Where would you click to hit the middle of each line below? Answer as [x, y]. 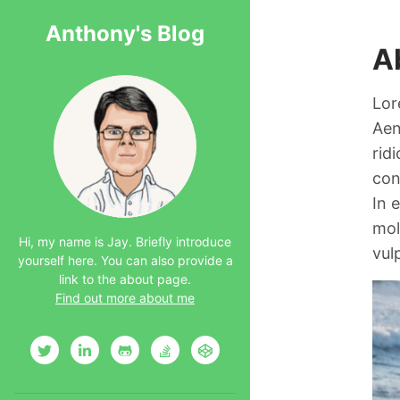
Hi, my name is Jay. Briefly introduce [125, 242]
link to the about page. [125, 279]
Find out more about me [125, 298]
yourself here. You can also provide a [125, 260]
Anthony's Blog [125, 33]
